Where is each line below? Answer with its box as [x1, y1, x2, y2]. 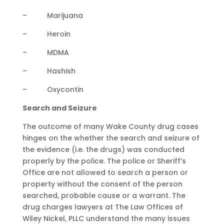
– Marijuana [22, 10, 83, 20]
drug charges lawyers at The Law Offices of [22, 202, 183, 212]
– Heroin [22, 29, 70, 39]
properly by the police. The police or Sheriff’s [22, 156, 186, 166]
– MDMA [22, 47, 69, 57]
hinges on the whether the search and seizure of [22, 133, 199, 143]
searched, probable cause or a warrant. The [22, 190, 185, 200]
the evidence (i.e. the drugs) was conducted [22, 144, 184, 154]
